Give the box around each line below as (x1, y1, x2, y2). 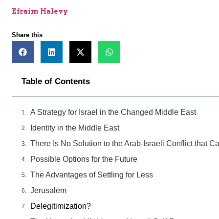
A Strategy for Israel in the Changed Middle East (30, 108, 196, 117)
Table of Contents (22, 77, 90, 87)
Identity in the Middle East (30, 124, 119, 132)
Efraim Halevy (12, 7, 68, 16)
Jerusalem (30, 186, 66, 195)
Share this (12, 31, 43, 39)
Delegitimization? (30, 202, 91, 211)
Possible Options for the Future (30, 155, 137, 164)
